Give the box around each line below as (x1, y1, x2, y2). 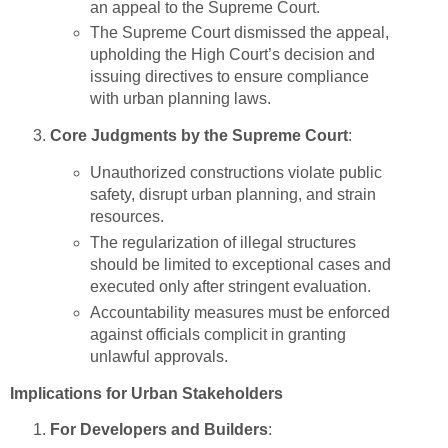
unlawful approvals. (89, 348, 228, 366)
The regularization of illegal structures (89, 234, 356, 252)
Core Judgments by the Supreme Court (50, 127, 348, 145)
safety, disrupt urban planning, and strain (89, 186, 376, 204)
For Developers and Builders (50, 420, 268, 438)
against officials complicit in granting (89, 326, 346, 344)
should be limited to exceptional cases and (89, 256, 391, 274)
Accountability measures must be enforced (89, 304, 390, 322)
